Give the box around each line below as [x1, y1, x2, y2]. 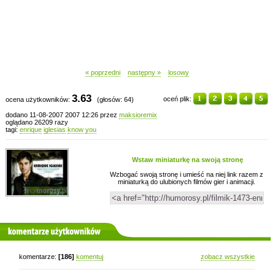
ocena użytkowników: [6, 96, 72, 103]
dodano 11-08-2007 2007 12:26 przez [6, 111, 119, 118]
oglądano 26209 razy [6, 118, 68, 126]
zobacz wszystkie [201, 253, 255, 260]
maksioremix [119, 111, 157, 118]
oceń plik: [163, 95, 193, 103]
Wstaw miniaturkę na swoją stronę [131, 156, 243, 163]
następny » [127, 69, 161, 76]
